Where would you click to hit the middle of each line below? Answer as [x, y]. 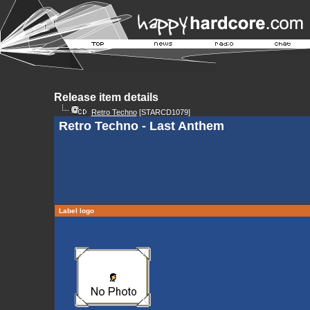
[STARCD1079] [163, 112]
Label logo [76, 211]
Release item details [106, 97]
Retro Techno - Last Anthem [141, 126]
